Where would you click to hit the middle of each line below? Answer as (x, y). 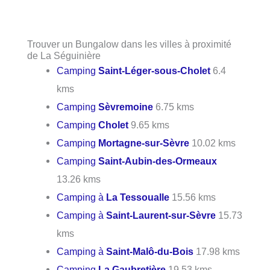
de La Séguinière (64, 56)
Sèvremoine (126, 107)
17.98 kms (217, 252)
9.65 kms (149, 125)
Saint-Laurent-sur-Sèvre (161, 215)
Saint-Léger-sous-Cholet (155, 71)
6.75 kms (174, 107)
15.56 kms (193, 197)
